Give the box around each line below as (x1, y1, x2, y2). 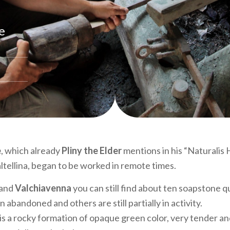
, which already (1, 145, 62, 156)
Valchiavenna (15, 182, 73, 194)
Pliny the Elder (62, 145, 122, 156)
